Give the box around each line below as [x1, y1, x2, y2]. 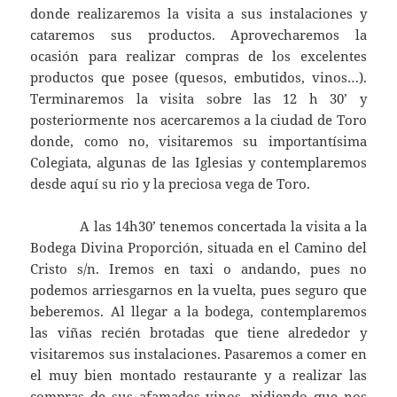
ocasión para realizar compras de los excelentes [30, 47, 367, 66]
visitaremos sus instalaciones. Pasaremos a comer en [30, 345, 367, 363]
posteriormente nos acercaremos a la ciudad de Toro [30, 111, 367, 129]
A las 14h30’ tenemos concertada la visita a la [30, 217, 367, 236]
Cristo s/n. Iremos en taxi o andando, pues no [30, 260, 367, 278]
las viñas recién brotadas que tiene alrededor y [30, 323, 367, 342]
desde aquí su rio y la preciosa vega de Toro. [30, 175, 311, 193]
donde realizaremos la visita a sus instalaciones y [30, 4, 367, 23]
